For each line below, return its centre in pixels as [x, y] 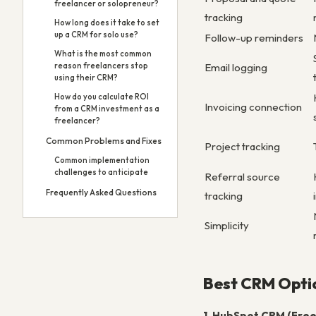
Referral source [242, 176]
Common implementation [102, 160]
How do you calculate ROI [102, 97]
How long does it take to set [107, 23]
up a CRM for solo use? [96, 35]
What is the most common [103, 54]
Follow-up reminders [254, 37]
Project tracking [242, 146]
